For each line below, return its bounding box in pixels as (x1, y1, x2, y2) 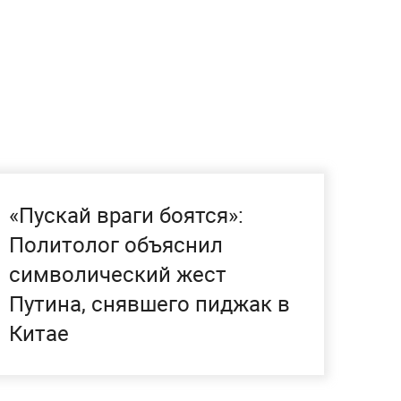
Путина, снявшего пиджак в (9, 289, 290, 318)
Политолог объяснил (9, 230, 223, 259)
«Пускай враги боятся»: (9, 200, 243, 229)
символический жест (9, 260, 226, 288)
